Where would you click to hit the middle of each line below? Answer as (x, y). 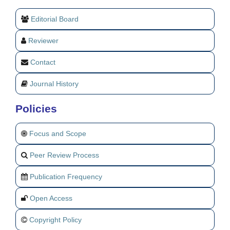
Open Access (51, 198)
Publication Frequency (66, 177)
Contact (43, 62)
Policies (36, 108)
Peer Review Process (64, 155)
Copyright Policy (55, 220)
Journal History (54, 84)
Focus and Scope (58, 134)
